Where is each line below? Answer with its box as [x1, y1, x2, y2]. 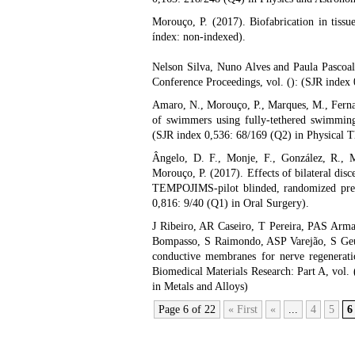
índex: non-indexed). [152, 31, 246, 43]
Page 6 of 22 [158, 303, 216, 315]
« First [228, 303, 258, 315]
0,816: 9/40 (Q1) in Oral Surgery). [152, 197, 309, 209]
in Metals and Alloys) [152, 281, 248, 292]
